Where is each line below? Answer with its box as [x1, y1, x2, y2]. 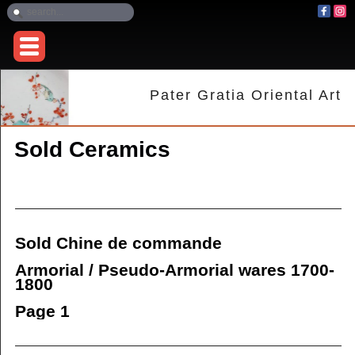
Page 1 [14, 302, 70, 321]
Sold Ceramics [13, 137, 170, 162]
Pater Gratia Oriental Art [150, 87, 342, 104]
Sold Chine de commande [14, 234, 222, 253]
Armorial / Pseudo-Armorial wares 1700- [14, 261, 334, 280]
